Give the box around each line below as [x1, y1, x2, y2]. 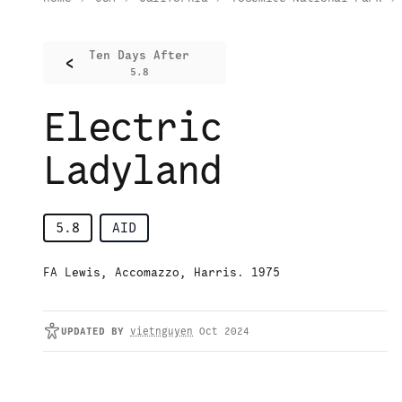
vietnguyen [130, 325, 193, 338]
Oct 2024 [199, 325, 249, 338]
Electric [43, 101, 222, 153]
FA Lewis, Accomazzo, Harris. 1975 [43, 265, 280, 281]
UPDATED [61, 325, 105, 338]
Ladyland [43, 144, 222, 197]
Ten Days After [89, 48, 189, 64]
